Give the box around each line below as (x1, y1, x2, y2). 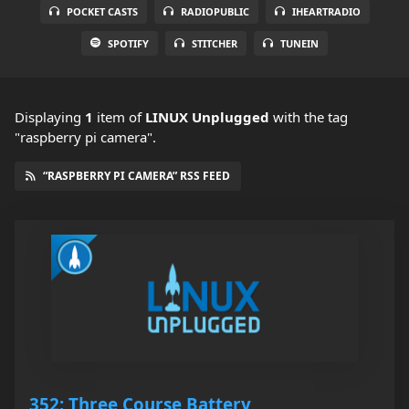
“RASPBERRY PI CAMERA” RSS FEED (43, 168, 230, 184)
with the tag (269, 108, 348, 127)
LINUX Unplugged (145, 108, 269, 127)
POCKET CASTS (66, 5, 138, 19)
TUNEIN (280, 37, 319, 51)
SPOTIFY (108, 37, 149, 51)
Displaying (15, 108, 85, 127)
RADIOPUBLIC (180, 5, 249, 19)
